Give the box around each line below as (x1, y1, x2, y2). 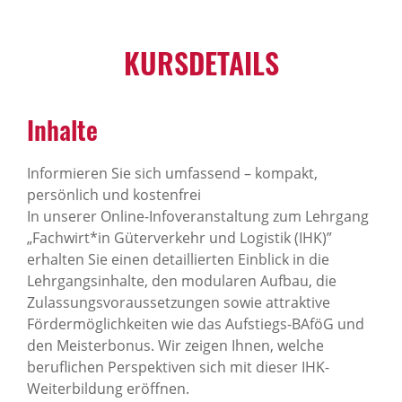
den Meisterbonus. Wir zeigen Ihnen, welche (27, 336, 324, 355)
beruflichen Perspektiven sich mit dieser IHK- (27, 357, 329, 377)
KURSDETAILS (123, 41, 279, 83)
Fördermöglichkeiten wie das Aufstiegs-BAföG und (27, 314, 364, 334)
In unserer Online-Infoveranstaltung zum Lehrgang (27, 206, 369, 226)
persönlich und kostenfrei (27, 185, 201, 205)
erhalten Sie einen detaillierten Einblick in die (27, 249, 329, 269)
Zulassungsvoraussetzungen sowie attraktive (27, 293, 330, 312)
